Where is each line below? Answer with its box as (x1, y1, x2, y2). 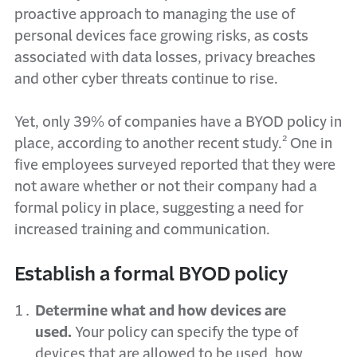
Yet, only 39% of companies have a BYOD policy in (14, 115, 342, 129)
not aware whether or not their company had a (14, 179, 317, 194)
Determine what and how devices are (35, 304, 286, 318)
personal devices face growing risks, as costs (14, 29, 308, 43)
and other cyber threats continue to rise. (14, 72, 278, 86)
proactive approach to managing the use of (14, 7, 295, 22)
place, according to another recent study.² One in (14, 136, 332, 151)
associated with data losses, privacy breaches (14, 50, 316, 65)
